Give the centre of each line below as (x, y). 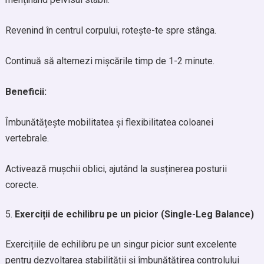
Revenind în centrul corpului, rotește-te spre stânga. (110, 30)
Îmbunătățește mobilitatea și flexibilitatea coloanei (109, 122)
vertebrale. (27, 138)
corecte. (22, 185)
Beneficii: (26, 92)
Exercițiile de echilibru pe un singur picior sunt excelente (121, 244)
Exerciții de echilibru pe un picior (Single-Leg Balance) (134, 214)
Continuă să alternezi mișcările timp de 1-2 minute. (110, 61)
